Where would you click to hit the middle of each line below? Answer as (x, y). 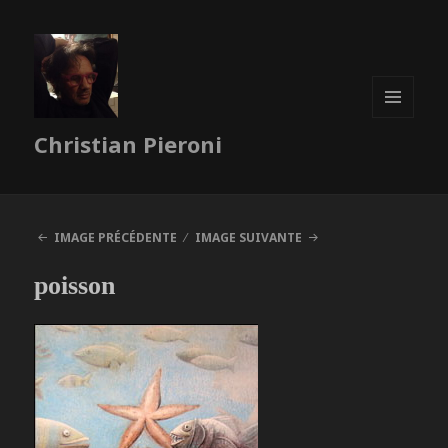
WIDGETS (401, 159)
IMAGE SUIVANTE (249, 238)
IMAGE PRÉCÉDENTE (115, 238)
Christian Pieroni (128, 144)
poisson (75, 286)
